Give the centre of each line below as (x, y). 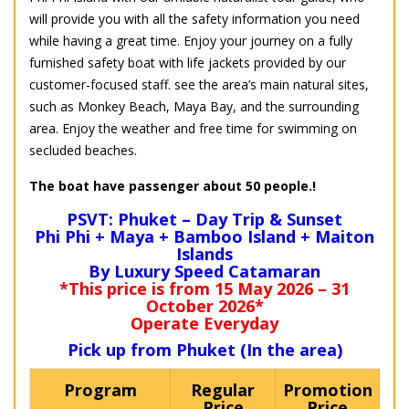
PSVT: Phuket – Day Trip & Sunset (204, 220)
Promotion (327, 390)
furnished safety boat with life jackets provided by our (188, 63)
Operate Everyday (204, 324)
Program (100, 390)
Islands (204, 254)
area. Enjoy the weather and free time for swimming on (193, 129)
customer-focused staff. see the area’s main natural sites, (199, 85)
